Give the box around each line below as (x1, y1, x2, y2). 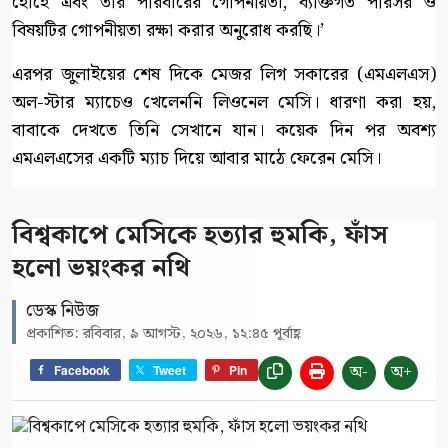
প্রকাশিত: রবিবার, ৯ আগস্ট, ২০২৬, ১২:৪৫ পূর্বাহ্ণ (26, 322, 301, 347)
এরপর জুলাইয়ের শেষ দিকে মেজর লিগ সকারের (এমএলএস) (12, 60, 436, 90)
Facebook (54, 360, 110, 379)
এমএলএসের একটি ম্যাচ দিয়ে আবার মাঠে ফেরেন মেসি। (12, 144, 381, 174)
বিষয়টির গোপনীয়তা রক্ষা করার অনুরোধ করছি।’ (12, 16, 324, 46)
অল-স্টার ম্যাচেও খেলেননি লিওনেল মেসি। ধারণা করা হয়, (12, 88, 436, 118)
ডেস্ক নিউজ (26, 297, 99, 326)
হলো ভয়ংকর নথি (12, 248, 190, 290)
